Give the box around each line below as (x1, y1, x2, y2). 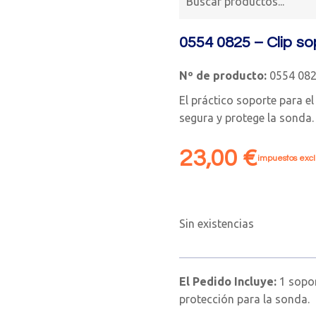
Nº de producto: (179, 69, 267, 82)
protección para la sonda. (179, 293, 310, 305)
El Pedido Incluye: (179, 275, 279, 288)
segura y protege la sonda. (179, 111, 314, 124)
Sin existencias (179, 217, 254, 230)
